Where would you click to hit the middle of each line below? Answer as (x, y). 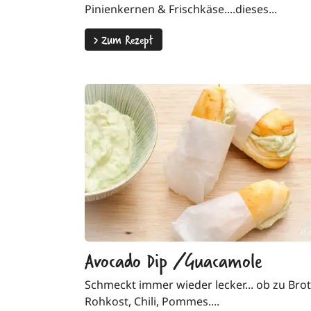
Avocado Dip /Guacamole (173, 260)
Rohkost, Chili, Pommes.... (152, 301)
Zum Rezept (126, 39)
